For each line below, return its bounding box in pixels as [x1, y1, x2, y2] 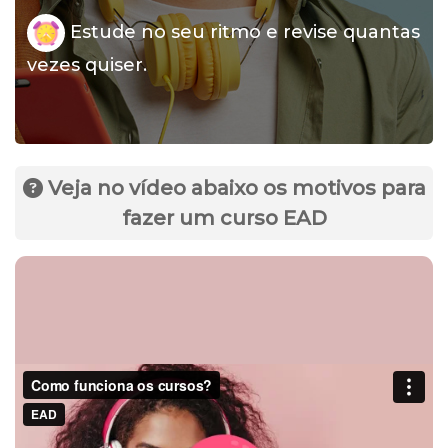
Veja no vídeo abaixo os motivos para [42, 176, 426, 200]
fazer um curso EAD [121, 206, 327, 230]
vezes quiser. [27, 54, 147, 76]
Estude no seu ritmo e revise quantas [65, 20, 420, 43]
